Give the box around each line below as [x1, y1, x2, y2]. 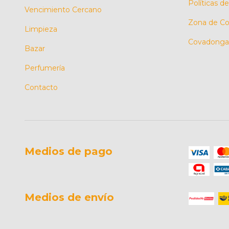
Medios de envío [25, 191, 114, 203]
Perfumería [25, 63, 65, 73]
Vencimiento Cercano [25, 5, 102, 14]
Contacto [25, 82, 58, 92]
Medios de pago [25, 145, 112, 157]
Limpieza [25, 24, 57, 34]
